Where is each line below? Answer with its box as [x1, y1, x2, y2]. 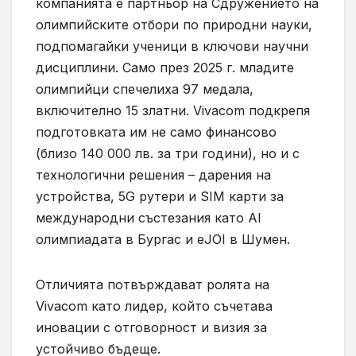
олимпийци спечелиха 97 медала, [36, 80, 253, 97]
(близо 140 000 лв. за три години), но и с [36, 145, 300, 161]
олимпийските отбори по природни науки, [36, 16, 312, 33]
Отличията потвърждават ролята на [36, 276, 269, 292]
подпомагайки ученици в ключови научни [36, 37, 308, 54]
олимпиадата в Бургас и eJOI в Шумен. [36, 230, 290, 247]
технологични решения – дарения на [36, 166, 271, 183]
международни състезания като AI [36, 209, 261, 226]
